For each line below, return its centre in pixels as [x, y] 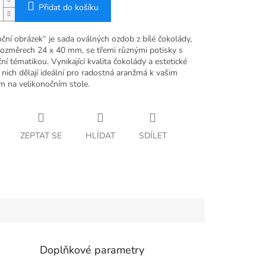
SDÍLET [153, 136]
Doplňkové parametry [92, 250]
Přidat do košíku [68, 8]
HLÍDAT [100, 136]
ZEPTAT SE [41, 136]
